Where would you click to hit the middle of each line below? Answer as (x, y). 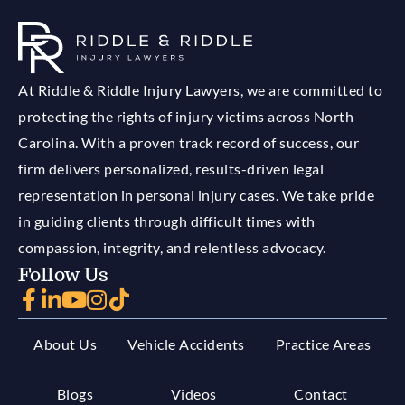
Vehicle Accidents (186, 344)
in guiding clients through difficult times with (167, 221)
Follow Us (64, 274)
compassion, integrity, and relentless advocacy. (172, 247)
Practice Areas (323, 344)
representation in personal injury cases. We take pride (196, 194)
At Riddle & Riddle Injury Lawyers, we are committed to (200, 89)
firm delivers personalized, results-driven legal (171, 168)
